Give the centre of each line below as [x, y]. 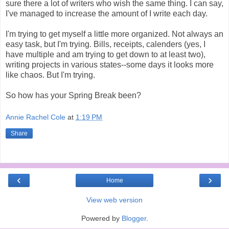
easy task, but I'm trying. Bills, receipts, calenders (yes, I [106, 44]
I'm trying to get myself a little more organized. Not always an [114, 34]
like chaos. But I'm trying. [50, 75]
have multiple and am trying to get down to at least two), [106, 54]
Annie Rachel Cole [36, 117]
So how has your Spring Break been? [73, 95]
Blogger [134, 219]
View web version [114, 200]
